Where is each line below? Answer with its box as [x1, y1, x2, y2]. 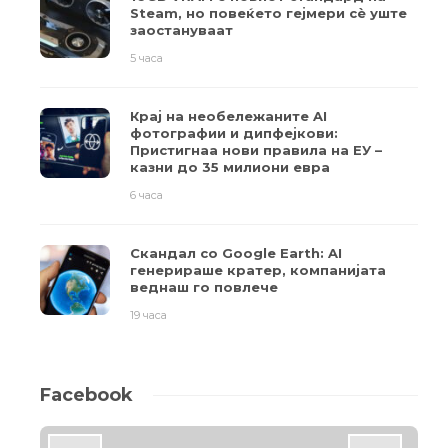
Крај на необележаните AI [130, 108, 327, 125]
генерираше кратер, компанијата [130, 262, 386, 279]
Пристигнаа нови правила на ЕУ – [130, 142, 382, 159]
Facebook [40, 384, 133, 407]
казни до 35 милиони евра [130, 159, 330, 176]
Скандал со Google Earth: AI [130, 245, 342, 262]
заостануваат [130, 22, 233, 39]
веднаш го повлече [130, 279, 278, 296]
